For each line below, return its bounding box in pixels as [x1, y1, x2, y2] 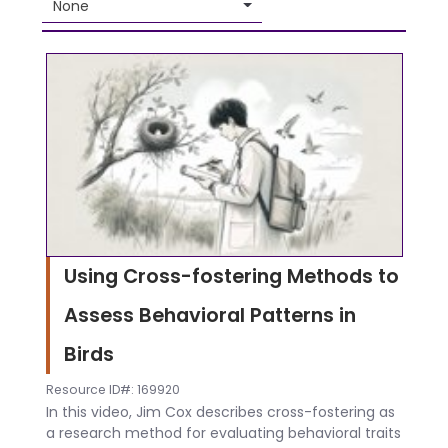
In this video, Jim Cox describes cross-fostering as [45, 402, 395, 423]
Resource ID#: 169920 [45, 380, 180, 398]
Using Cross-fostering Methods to [63, 261, 399, 290]
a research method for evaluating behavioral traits [45, 423, 401, 444]
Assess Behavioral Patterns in [63, 300, 356, 329]
